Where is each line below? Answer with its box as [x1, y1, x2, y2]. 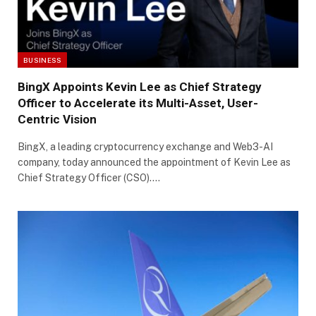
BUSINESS [23, 55, 62, 64]
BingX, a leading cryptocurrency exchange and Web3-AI [18, 140, 273, 152]
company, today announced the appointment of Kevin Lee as [18, 156, 291, 168]
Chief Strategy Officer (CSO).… [18, 171, 160, 183]
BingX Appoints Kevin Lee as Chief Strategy [18, 79, 262, 94]
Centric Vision [18, 111, 97, 126]
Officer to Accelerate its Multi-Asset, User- [18, 95, 258, 110]
